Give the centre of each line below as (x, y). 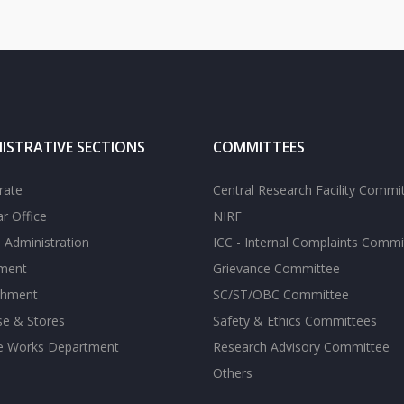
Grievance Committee (276, 268)
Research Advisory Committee (301, 347)
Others (233, 373)
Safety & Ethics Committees (295, 321)
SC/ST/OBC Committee (281, 294)
